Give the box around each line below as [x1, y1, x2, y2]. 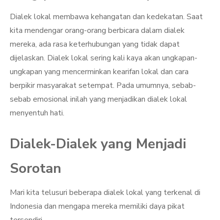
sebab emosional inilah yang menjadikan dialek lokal [10, 94, 187, 105]
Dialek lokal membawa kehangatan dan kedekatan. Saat [10, 11, 203, 22]
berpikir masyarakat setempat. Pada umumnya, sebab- [10, 80, 196, 91]
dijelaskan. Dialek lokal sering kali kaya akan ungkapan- [10, 53, 197, 63]
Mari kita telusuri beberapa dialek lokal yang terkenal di [10, 187, 200, 198]
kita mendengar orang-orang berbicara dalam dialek [10, 25, 185, 36]
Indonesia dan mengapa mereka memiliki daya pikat [10, 201, 185, 212]
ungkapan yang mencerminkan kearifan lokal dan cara [10, 66, 189, 77]
